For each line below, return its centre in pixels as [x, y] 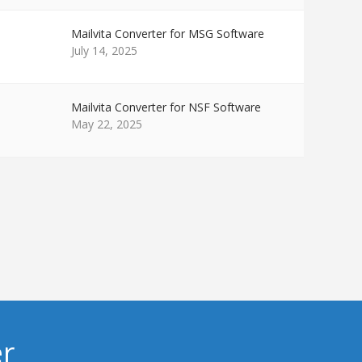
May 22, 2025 [107, 124]
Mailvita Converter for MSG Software [168, 34]
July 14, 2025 [104, 51]
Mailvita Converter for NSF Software [166, 107]
